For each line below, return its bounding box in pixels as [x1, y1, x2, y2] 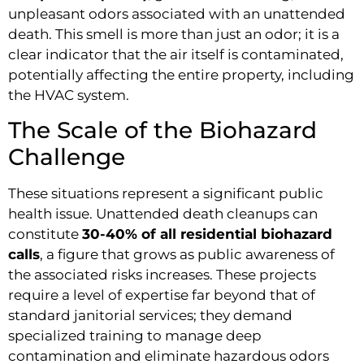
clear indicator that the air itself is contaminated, [8, 45, 344, 63]
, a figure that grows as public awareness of [40, 245, 335, 262]
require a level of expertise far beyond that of [8, 286, 315, 303]
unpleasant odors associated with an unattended [8, 5, 345, 22]
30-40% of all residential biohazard [82, 225, 332, 242]
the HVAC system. [8, 86, 129, 103]
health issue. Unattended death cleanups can [8, 205, 318, 222]
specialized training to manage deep [8, 327, 262, 344]
